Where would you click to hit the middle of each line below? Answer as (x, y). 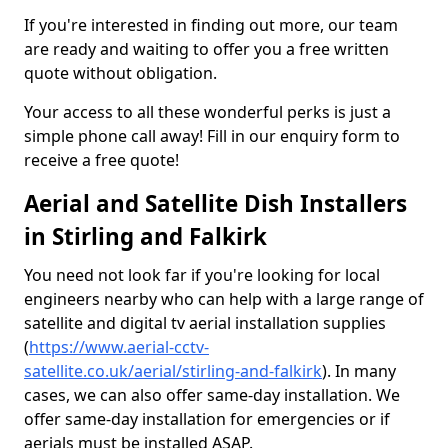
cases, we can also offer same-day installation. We (212, 395)
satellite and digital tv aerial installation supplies (205, 323)
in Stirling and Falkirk (145, 236)
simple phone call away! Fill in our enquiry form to (212, 136)
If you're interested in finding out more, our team (211, 25)
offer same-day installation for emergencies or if (207, 419)
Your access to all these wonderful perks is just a (207, 112)
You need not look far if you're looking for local (202, 275)
